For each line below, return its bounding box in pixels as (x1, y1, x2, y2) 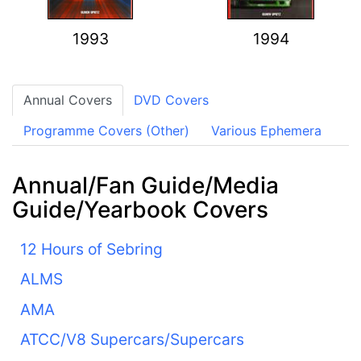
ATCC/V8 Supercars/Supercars (19, 330, 244, 350)
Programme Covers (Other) (23, 122, 189, 139)
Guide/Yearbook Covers (12, 195, 268, 223)
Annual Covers (23, 92, 112, 109)
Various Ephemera (211, 122, 322, 139)
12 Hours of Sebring (19, 239, 163, 259)
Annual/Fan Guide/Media (12, 171, 279, 199)
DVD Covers (134, 92, 210, 109)
